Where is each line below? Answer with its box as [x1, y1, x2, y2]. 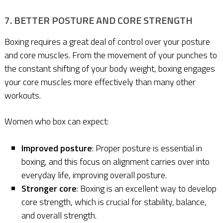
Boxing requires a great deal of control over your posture [4, 34, 210, 48]
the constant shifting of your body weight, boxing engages [4, 61, 215, 75]
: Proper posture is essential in [92, 141, 203, 155]
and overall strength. [21, 208, 97, 222]
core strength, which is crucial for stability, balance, [21, 195, 207, 209]
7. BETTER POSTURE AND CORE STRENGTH [4, 12, 193, 28]
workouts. [4, 88, 41, 102]
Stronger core [21, 181, 77, 195]
